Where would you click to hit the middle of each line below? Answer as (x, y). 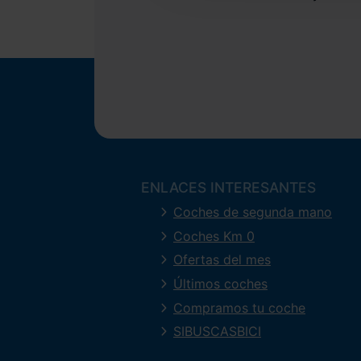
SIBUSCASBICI (217, 332)
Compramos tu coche (239, 307)
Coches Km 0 (214, 236)
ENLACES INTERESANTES (228, 188)
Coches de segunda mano (253, 212)
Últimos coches (220, 284)
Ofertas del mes (222, 260)
